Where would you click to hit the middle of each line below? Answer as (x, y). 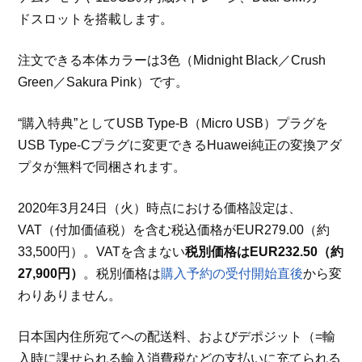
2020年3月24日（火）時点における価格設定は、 (160, 208)
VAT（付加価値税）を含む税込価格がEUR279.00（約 (174, 230)
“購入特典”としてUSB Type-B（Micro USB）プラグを (173, 124)
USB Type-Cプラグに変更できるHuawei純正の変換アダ (180, 145)
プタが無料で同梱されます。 (102, 167)
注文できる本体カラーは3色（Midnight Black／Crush (172, 61)
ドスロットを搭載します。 (96, 19)
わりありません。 (70, 296)
